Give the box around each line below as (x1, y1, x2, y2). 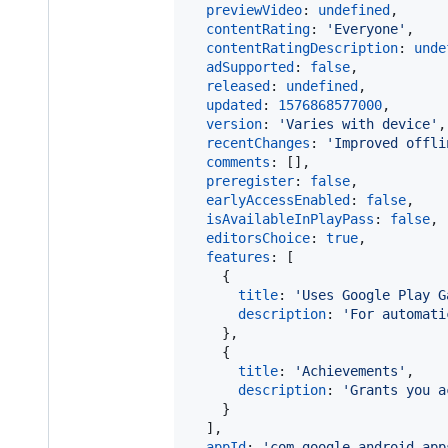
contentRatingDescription (206, 39, 398, 56)
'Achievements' (294, 362, 406, 379)
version (206, 115, 262, 132)
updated (206, 96, 262, 113)
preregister (206, 172, 294, 189)
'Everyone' (326, 20, 406, 37)
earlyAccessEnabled (206, 191, 350, 208)
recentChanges (206, 134, 310, 151)
